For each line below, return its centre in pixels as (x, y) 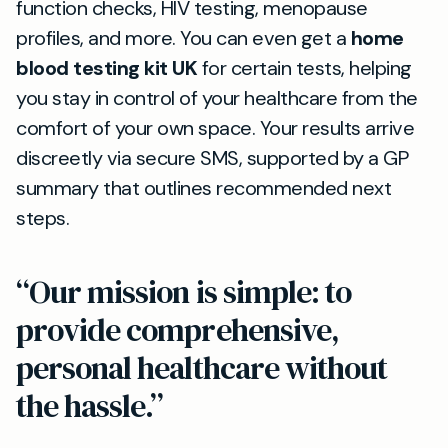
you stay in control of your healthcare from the (217, 98)
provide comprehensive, (177, 330)
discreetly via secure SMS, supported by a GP (212, 158)
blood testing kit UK (106, 68)
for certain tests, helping (304, 68)
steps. (42, 218)
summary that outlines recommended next (203, 188)
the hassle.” (90, 406)
